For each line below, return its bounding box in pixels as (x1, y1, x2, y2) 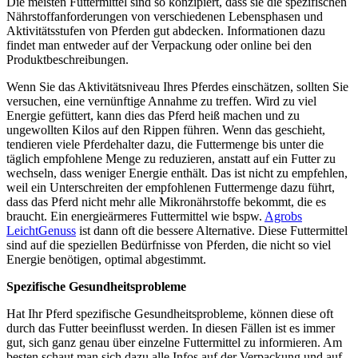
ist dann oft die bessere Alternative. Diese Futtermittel (76, 223, 348, 237)
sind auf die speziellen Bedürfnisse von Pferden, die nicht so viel (6, 237, 331, 252)
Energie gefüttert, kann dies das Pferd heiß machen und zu (6, 108, 300, 122)
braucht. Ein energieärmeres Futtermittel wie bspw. (6, 209, 265, 223)
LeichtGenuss (6, 223, 76, 237)
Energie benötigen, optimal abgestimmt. (6, 252, 206, 266)
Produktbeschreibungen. (6, 52, 129, 66)
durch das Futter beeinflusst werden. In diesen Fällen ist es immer (6, 320, 335, 335)
